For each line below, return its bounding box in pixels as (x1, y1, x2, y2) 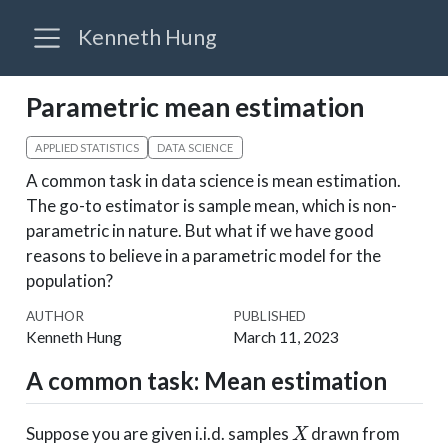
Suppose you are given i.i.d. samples (25, 423, 292, 445)
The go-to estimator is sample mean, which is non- (25, 194, 397, 216)
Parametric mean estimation (25, 91, 364, 123)
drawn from (308, 423, 401, 445)
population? (25, 269, 113, 291)
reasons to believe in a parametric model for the (25, 244, 381, 266)
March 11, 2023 (232, 328, 339, 347)
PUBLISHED (232, 308, 306, 325)
